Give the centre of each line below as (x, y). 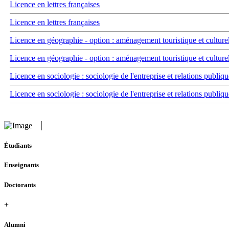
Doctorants (20, 185)
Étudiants (18, 146)
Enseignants (21, 165)
